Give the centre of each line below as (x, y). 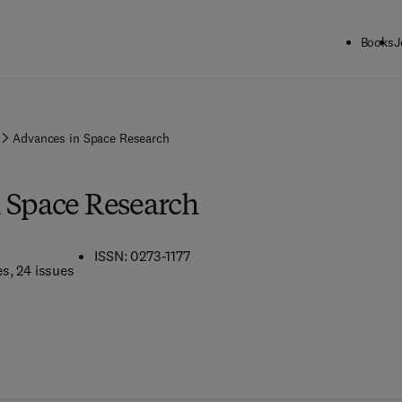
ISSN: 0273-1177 (142, 256)
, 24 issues (42, 270)
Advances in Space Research (91, 138)
